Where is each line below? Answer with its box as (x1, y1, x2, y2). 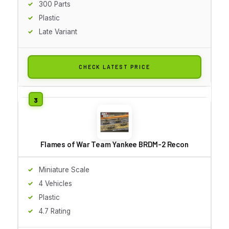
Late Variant (39, 27, 77, 36)
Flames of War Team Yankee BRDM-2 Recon (40, 139, 189, 149)
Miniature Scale (39, 165, 89, 174)
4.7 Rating (39, 207, 71, 215)
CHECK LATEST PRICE (79, 63, 150, 70)
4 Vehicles (39, 179, 72, 188)
